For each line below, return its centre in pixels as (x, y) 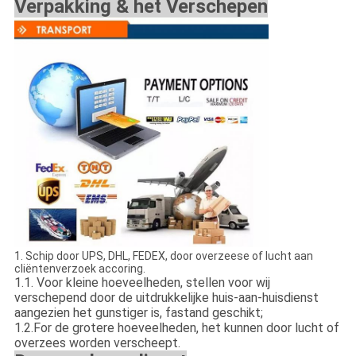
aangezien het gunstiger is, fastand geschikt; (138, 312)
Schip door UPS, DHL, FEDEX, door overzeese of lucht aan (169, 255)
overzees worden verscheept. (97, 342)
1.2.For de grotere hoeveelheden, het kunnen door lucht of (176, 327)
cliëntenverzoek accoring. (79, 268)
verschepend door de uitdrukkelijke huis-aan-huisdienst (166, 297)
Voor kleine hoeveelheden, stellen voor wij (153, 282)
